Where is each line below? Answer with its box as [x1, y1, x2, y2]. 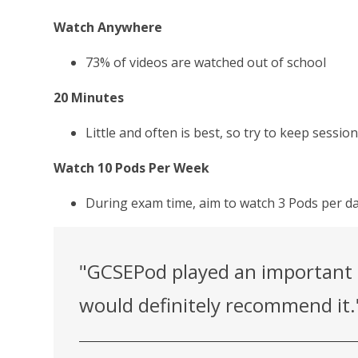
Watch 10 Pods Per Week [54, 159, 210, 177]
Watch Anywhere [54, 18, 163, 37]
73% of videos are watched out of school [86, 54, 327, 72]
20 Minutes [54, 89, 125, 107]
